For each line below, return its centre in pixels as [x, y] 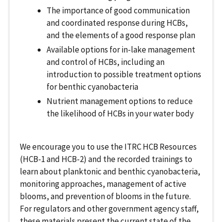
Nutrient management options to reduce [120, 101]
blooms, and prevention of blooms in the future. [105, 196]
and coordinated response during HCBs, [117, 23]
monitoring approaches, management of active [103, 184]
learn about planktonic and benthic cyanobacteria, [110, 172]
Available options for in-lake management [121, 49]
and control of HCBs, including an [106, 62]
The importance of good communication [118, 10]
